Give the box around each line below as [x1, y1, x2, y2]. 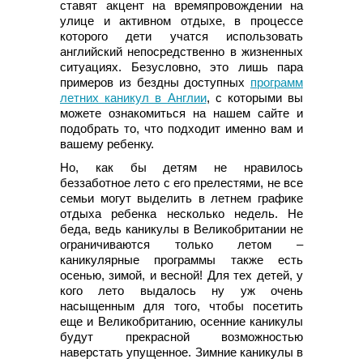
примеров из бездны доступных [60, 75, 250, 89]
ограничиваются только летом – [60, 237, 303, 251]
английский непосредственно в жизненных [60, 44, 303, 58]
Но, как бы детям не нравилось [60, 160, 303, 174]
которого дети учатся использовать [60, 28, 303, 43]
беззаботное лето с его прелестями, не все [60, 175, 303, 190]
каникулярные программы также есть [60, 252, 303, 267]
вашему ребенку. [60, 136, 154, 151]
